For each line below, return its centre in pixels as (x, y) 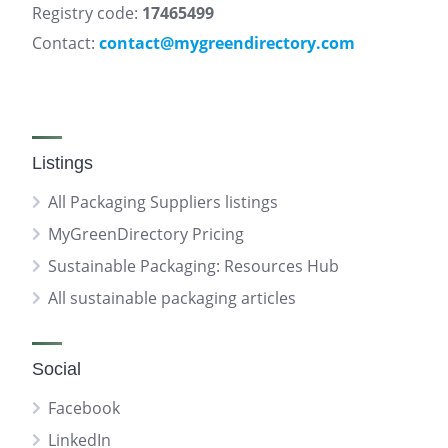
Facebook (84, 408)
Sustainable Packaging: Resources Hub (193, 266)
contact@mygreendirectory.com (227, 43)
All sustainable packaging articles (172, 298)
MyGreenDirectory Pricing (146, 234)
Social (56, 369)
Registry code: (87, 13)
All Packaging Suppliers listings (163, 202)
